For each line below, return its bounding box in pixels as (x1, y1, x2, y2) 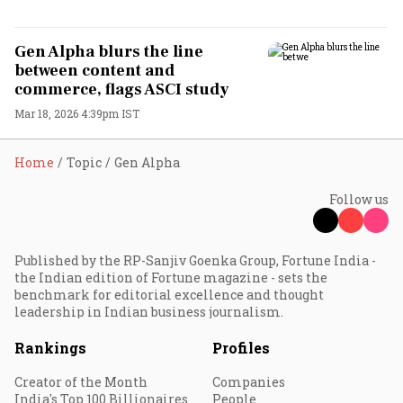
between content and (14, 60, 175, 81)
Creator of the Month (14, 373, 148, 390)
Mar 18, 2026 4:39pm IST (14, 106, 139, 121)
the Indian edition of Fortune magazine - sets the (14, 269, 327, 286)
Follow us (329, 191, 389, 208)
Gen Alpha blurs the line (14, 41, 203, 62)
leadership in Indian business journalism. (14, 303, 283, 320)
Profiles (212, 338, 270, 357)
